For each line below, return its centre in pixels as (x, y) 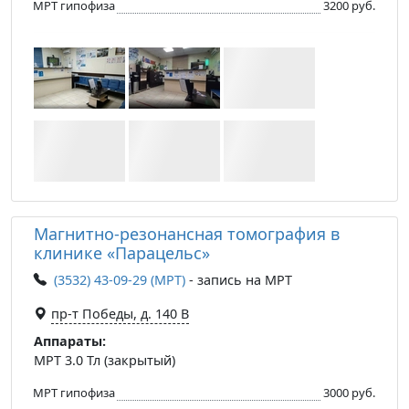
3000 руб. (349, 392)
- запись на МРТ (239, 279)
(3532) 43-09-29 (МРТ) (120, 279)
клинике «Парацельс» (122, 252)
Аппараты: (70, 341)
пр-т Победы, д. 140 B (120, 313)
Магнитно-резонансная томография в (187, 233)
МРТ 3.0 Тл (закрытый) (105, 360)
